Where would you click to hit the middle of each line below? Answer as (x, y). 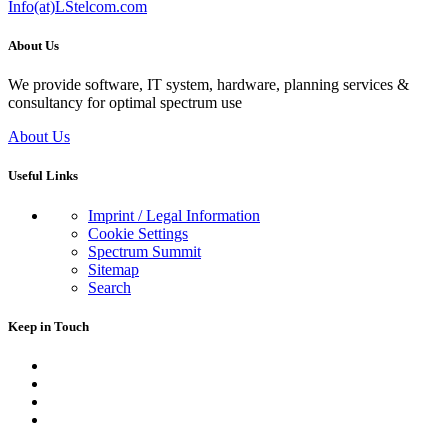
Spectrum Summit (144, 251)
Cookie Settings (138, 233)
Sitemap (113, 269)
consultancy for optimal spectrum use (125, 103)
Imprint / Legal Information (174, 215)
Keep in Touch (48, 326)
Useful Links (43, 176)
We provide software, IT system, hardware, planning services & (208, 85)
